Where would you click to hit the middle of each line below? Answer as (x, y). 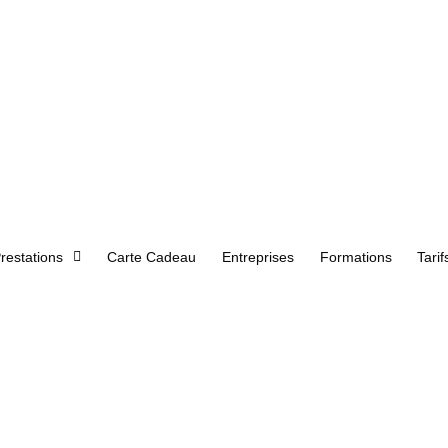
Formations (355, 257)
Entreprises (257, 257)
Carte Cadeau (151, 257)
